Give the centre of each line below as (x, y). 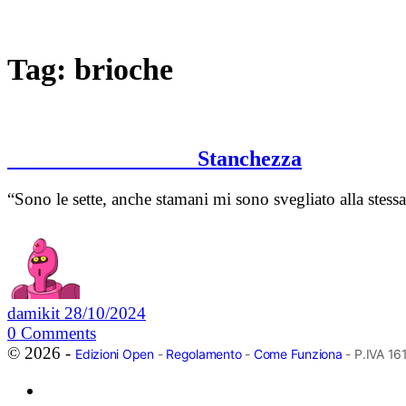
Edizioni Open (115, 354)
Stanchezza (155, 159)
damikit (36, 314)
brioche (124, 69)
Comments (58, 333)
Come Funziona (298, 354)
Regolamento (204, 354)
